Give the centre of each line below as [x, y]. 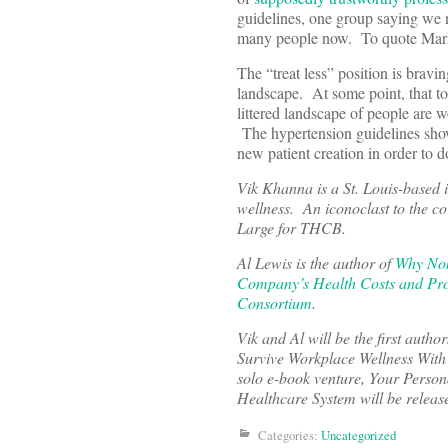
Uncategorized [358, 435]
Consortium [274, 303]
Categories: [289, 435]
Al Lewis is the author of [316, 263]
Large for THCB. [291, 228]
